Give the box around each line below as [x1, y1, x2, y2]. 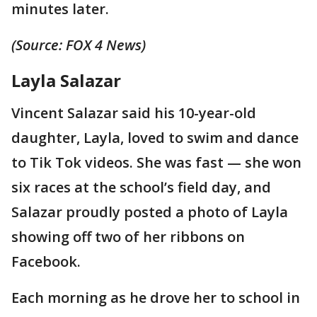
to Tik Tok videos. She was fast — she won [11, 152, 301, 172]
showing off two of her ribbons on [11, 226, 245, 246]
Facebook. [11, 251, 81, 271]
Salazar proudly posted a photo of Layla [11, 202, 288, 221]
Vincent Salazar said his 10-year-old [11, 103, 256, 122]
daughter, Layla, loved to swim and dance [11, 127, 299, 147]
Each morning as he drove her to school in [11, 287, 300, 307]
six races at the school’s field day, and [11, 177, 271, 197]
